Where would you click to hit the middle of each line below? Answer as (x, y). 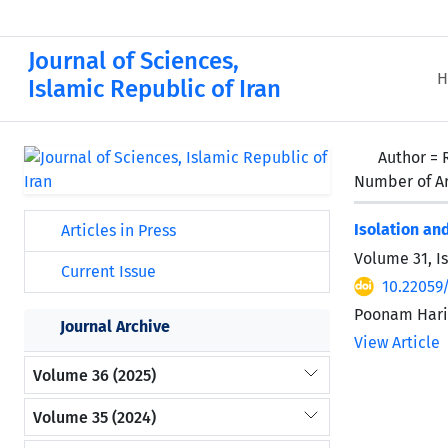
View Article (397, 343)
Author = (410, 157)
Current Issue (106, 271)
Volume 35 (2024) (94, 417)
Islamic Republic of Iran (154, 89)
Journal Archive (115, 326)
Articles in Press (116, 230)
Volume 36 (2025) (94, 375)
